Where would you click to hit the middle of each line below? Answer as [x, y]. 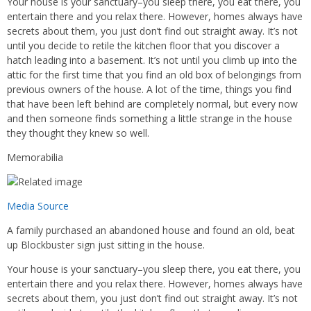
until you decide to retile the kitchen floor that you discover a [143, 45]
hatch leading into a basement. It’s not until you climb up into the [152, 60]
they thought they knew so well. [78, 133]
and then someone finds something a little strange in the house [150, 118]
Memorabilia [35, 157]
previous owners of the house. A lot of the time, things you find [149, 89]
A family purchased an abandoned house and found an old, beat [151, 230]
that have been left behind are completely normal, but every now [152, 104]
